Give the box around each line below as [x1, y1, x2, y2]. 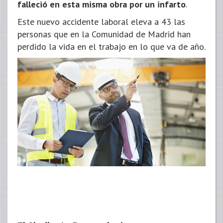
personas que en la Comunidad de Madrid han [17, 28, 191, 40]
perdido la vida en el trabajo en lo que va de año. [17, 40, 206, 52]
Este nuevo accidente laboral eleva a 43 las [17, 15, 185, 27]
